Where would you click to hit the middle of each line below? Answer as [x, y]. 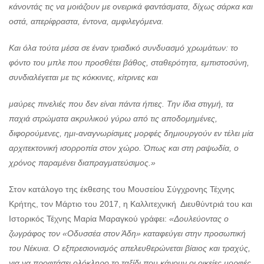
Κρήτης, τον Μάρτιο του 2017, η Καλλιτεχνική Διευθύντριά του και [131, 204]
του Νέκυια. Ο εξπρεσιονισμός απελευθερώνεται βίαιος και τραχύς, [130, 248]
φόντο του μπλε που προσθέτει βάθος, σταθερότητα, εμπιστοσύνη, [129, 63]
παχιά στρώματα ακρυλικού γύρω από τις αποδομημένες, [113, 119]
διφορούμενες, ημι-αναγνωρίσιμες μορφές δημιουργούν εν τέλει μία [131, 133]
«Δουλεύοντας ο [199, 219]
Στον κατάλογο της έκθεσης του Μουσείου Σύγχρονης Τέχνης [122, 189]
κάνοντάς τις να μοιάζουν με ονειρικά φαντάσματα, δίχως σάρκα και [131, 7]
